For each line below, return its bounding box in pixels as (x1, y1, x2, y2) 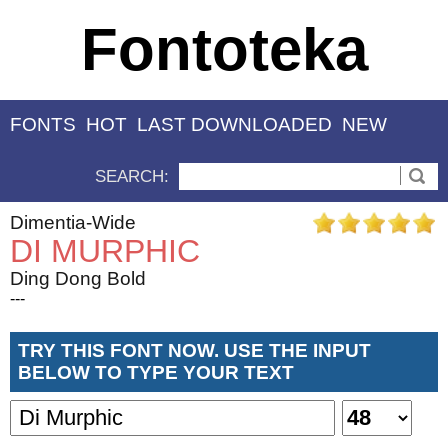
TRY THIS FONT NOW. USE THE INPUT (18, 339, 371, 361)
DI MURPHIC (10, 232, 200, 269)
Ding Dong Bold (10, 267, 146, 289)
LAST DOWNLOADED (137, 114, 332, 136)
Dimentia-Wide (10, 211, 136, 233)
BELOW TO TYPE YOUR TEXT (18, 361, 294, 383)
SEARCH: (95, 166, 169, 186)
